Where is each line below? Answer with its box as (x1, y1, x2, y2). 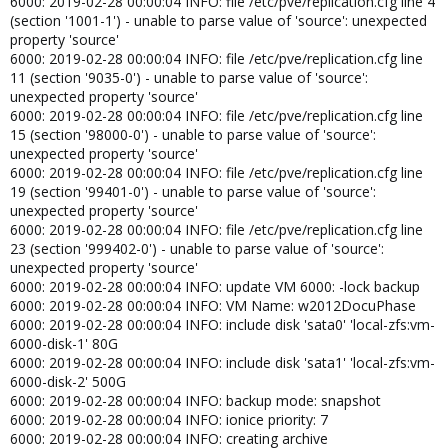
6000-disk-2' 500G (10, 371, 126, 391)
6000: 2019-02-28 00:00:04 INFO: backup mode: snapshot (10, 390, 381, 410)
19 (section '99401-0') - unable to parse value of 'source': (10, 181, 376, 201)
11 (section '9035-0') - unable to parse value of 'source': (10, 67, 368, 87)
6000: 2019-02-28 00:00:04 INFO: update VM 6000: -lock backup (10, 276, 420, 296)
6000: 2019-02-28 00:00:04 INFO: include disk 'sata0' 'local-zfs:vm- (10, 314, 435, 334)
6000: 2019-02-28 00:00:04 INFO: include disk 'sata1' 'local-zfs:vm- (10, 352, 435, 372)
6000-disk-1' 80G (10, 333, 118, 353)
